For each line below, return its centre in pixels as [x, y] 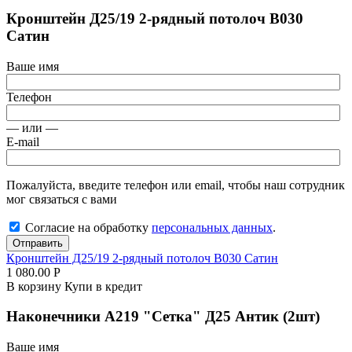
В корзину [35, 286]
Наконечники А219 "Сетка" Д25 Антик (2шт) [163, 317]
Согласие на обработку [88, 227]
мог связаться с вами [62, 199]
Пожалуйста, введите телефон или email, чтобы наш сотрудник [176, 185]
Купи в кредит [103, 286]
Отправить [38, 243]
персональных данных [212, 227]
